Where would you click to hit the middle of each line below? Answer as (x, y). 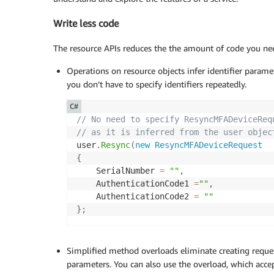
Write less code (86, 24)
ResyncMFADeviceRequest (209, 145)
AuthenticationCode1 (135, 183)
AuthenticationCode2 (135, 196)
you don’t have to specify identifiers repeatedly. (157, 84)
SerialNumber (118, 170)
